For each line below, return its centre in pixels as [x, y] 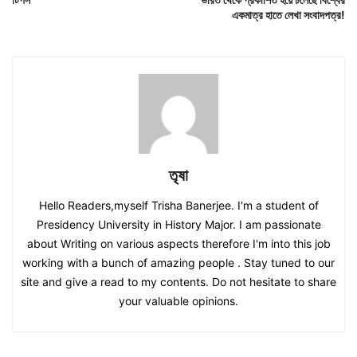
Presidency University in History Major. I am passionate [178, 224]
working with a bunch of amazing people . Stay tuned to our [178, 262]
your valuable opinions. [178, 300]
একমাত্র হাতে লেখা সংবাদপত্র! [288, 14]
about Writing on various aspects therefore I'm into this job [178, 243]
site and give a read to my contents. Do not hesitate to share [178, 281]
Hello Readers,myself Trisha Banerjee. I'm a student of [178, 205]
